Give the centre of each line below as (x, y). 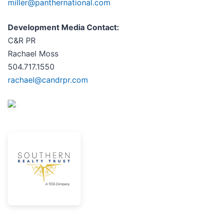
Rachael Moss (33, 54)
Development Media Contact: (64, 27)
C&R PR (22, 41)
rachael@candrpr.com (48, 80)
